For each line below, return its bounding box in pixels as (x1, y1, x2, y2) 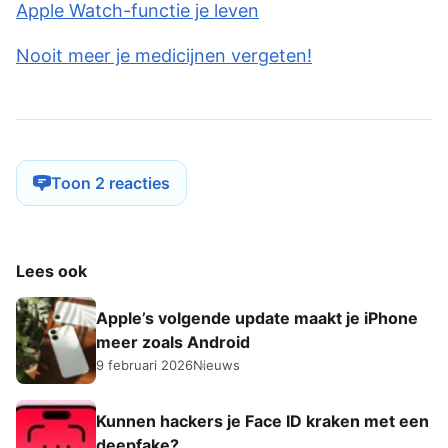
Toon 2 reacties (109, 173, 170, 194)
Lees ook (16, 261, 87, 282)
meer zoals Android (96, 332, 250, 353)
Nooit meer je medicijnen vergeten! (16, 45, 312, 67)
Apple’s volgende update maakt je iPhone (96, 308, 418, 329)
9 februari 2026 (96, 357, 193, 374)
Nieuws (193, 357, 240, 374)
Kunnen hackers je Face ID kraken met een (96, 411, 429, 432)
